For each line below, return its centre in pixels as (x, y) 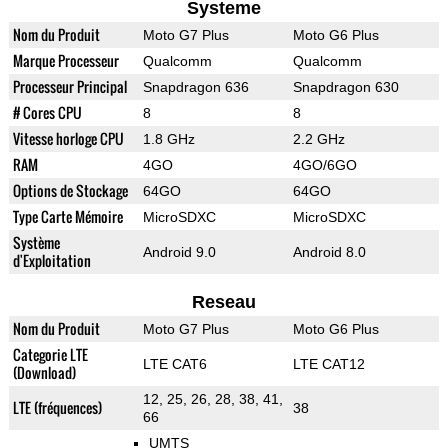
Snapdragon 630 (345, 87)
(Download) (44, 373)
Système (36, 243)
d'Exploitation (51, 261)
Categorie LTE (50, 355)
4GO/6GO (324, 165)
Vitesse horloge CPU (68, 139)
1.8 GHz (168, 139)
